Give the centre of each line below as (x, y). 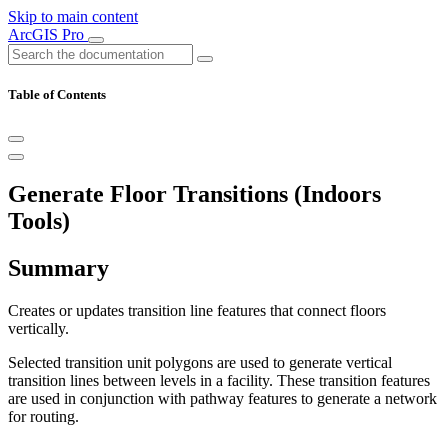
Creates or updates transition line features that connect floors (197, 311)
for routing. (43, 417)
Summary (58, 268)
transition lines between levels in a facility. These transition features (219, 381)
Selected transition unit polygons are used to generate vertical (200, 363)
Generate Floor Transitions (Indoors (194, 194)
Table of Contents (57, 95)
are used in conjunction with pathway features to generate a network (222, 399)
